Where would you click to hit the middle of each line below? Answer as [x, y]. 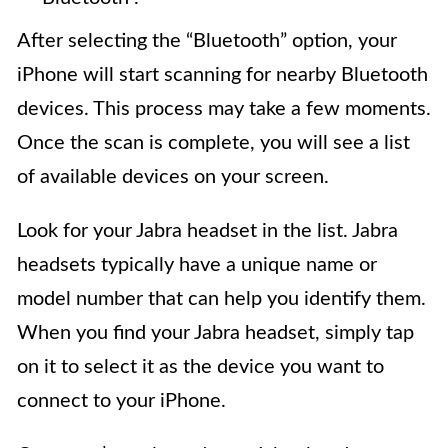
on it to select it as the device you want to [200, 367]
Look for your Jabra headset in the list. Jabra [207, 231]
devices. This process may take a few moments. [224, 109]
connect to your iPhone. [121, 401]
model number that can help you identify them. [221, 299]
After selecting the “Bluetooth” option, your [207, 41]
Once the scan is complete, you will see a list [213, 143]
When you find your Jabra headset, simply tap [215, 333]
